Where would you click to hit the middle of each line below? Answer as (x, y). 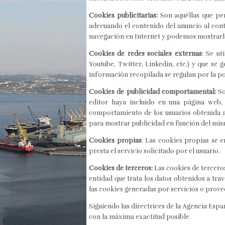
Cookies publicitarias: (123, 15)
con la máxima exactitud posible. (140, 217)
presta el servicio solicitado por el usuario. (154, 151)
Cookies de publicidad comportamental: (152, 92)
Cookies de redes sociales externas (145, 53)
